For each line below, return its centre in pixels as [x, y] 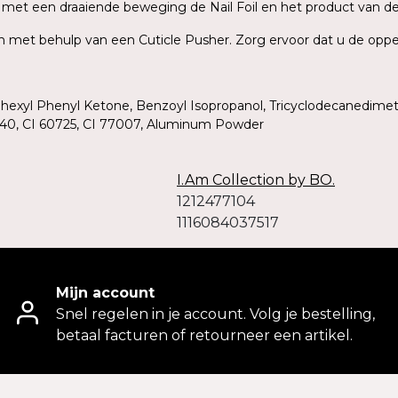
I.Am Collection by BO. [256, 180]
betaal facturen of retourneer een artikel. [204, 336]
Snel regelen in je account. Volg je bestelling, [215, 314]
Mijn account [105, 293]
